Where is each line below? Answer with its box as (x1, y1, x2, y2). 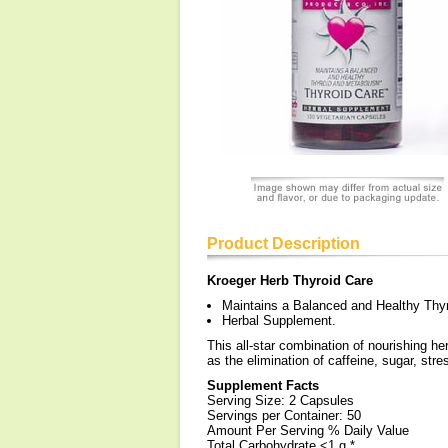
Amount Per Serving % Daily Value (207, 423, 409, 438)
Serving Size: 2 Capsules (207, 393, 354, 408)
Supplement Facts (207, 378, 319, 393)
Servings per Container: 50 (207, 408, 361, 423)
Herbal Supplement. (222, 313, 336, 328)
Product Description (207, 235, 360, 252)
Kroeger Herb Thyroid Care (207, 273, 373, 288)
